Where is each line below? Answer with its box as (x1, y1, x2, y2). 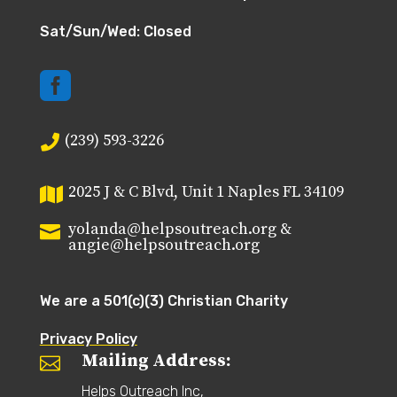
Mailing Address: (81, 350, 231, 373)
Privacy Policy (39, 331, 137, 348)
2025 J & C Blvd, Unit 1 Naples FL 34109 (67, 182, 344, 203)
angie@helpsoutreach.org (67, 235, 260, 256)
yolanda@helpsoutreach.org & (67, 219, 292, 240)
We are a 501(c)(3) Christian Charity (39, 292, 288, 310)
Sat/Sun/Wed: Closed (39, 23, 191, 41)
